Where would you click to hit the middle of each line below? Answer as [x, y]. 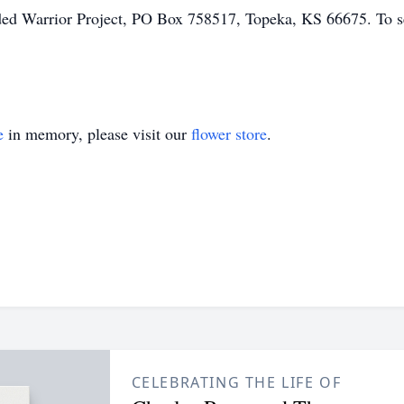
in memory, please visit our [97, 133]
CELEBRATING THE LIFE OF [236, 382]
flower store [229, 133]
